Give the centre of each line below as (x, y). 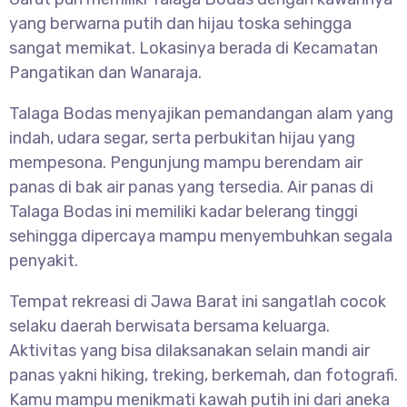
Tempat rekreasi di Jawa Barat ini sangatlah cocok (198, 302)
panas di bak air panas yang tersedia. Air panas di (191, 188)
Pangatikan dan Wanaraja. (105, 73)
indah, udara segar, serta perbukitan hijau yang (182, 139)
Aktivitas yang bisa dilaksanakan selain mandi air (189, 351)
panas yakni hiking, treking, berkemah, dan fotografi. (203, 376)
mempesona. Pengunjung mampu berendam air (186, 163)
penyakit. (44, 261)
